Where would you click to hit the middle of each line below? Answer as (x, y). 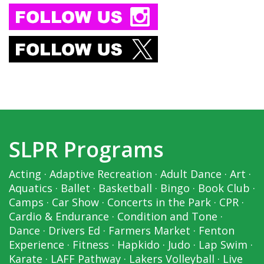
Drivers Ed (74, 231)
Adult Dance (191, 174)
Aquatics (31, 188)
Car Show (75, 202)
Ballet (75, 188)
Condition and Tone (167, 217)
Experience (37, 245)
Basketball (125, 188)
